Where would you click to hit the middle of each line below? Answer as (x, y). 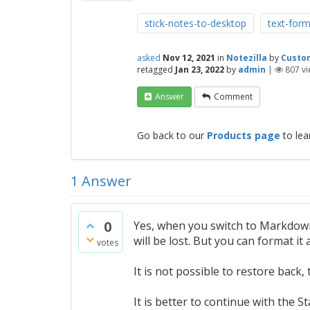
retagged (155, 70)
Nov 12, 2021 (189, 58)
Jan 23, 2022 (200, 70)
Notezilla (247, 58)
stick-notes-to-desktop (195, 23)
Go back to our (172, 135)
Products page (244, 135)
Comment (233, 97)
